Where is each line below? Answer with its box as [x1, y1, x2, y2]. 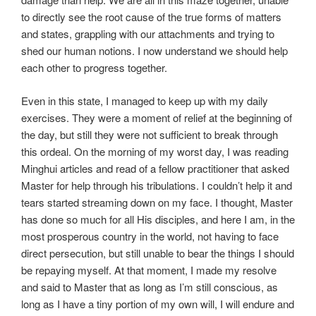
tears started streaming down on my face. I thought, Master [21, 194, 293, 209]
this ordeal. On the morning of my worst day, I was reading [21, 143, 288, 159]
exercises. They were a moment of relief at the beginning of [21, 109, 292, 125]
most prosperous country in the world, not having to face [21, 228, 279, 243]
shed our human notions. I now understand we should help [21, 43, 288, 59]
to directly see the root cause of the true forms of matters [21, 9, 281, 25]
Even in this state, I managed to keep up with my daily [21, 92, 268, 108]
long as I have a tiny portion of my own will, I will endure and [21, 296, 294, 311]
